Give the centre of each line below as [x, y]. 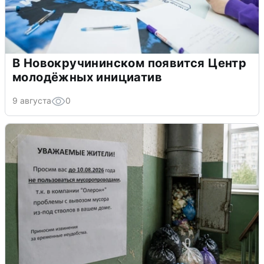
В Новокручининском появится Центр [130, 63]
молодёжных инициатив [87, 77]
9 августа [32, 100]
